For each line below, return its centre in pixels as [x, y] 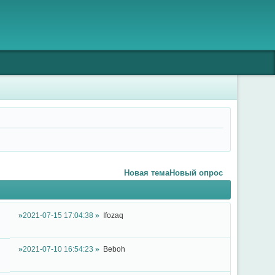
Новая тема [147, 172]
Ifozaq [114, 215]
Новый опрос [196, 172]
